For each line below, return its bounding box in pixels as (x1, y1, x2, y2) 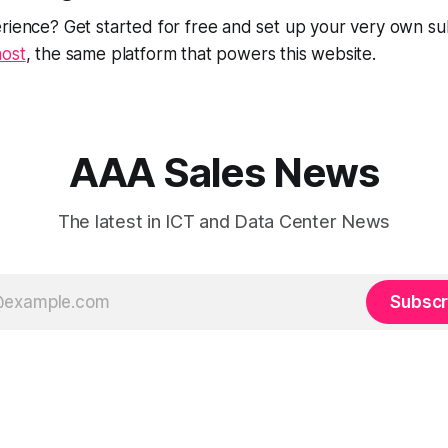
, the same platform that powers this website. (25, 44, 376, 64)
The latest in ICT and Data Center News (57, 211, 391, 232)
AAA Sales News (68, 148, 380, 197)
